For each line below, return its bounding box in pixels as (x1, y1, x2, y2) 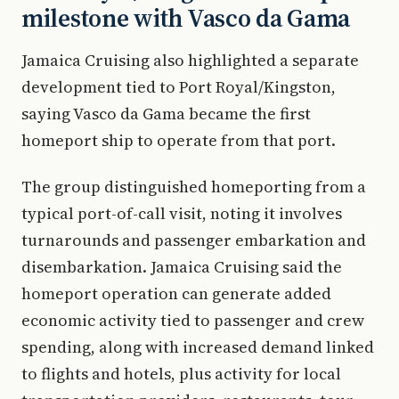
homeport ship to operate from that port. (21, 129, 336, 151)
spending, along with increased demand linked (21, 336, 374, 358)
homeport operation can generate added (21, 282, 331, 305)
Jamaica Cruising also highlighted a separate (21, 49, 359, 71)
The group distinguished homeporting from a (21, 175, 366, 198)
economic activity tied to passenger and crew (21, 309, 364, 331)
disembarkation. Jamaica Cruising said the (21, 256, 342, 278)
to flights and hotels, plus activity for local (21, 362, 341, 385)
